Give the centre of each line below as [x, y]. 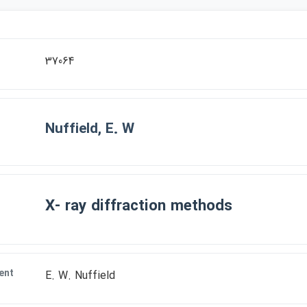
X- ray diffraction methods [139, 207]
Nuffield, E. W [90, 129]
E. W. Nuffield [80, 276]
